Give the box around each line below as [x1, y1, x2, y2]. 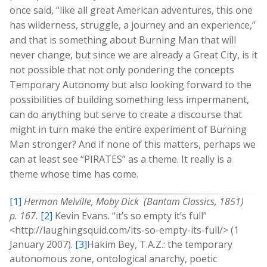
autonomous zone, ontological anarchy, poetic [10, 252, 217, 265]
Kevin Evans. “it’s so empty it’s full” [52, 209, 207, 222]
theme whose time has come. [10, 167, 138, 181]
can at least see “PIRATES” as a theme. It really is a [10, 152, 232, 166]
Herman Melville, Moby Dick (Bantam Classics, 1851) [24, 194, 249, 208]
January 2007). [10, 237, 75, 251]
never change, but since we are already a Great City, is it [10, 48, 257, 61]
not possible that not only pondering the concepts [10, 63, 234, 76]
